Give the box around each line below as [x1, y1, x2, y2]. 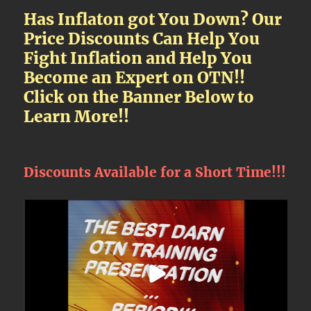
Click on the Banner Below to [24, 87, 255, 108]
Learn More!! [24, 106, 130, 127]
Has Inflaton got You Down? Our [24, 9, 283, 30]
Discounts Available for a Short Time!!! [24, 164, 287, 181]
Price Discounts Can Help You [24, 28, 260, 49]
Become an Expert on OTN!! [24, 67, 246, 88]
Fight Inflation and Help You [24, 48, 253, 69]
